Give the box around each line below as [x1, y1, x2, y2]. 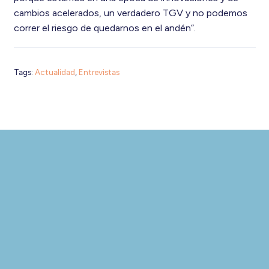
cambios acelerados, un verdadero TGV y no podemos [13, 7, 247, 19]
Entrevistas [78, 67, 119, 77]
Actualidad [34, 67, 75, 77]
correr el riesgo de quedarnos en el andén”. [13, 22, 196, 34]
